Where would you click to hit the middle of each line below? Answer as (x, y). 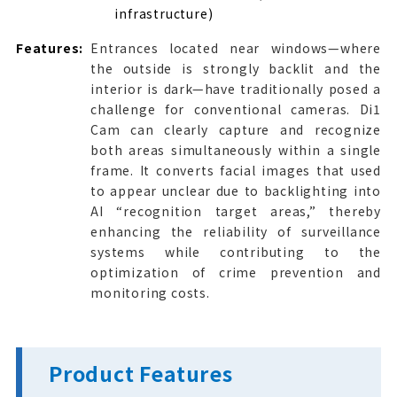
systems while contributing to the (236, 251)
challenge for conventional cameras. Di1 (236, 109)
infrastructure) (164, 13)
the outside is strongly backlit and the (236, 68)
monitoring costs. (150, 292)
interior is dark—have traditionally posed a (236, 88)
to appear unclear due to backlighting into (236, 190)
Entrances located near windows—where (236, 47)
